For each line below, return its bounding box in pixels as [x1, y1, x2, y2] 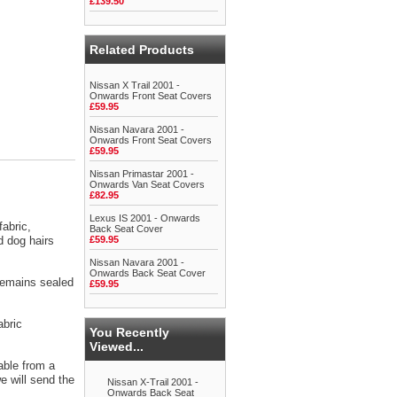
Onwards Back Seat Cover [90, 268, 206, 278]
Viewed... [90, 339, 144, 354]
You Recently [90, 325, 169, 339]
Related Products [90, 43, 194, 57]
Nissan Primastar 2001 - [90, 168, 194, 179]
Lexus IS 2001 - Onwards [90, 213, 200, 223]
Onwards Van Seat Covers [90, 179, 205, 190]
